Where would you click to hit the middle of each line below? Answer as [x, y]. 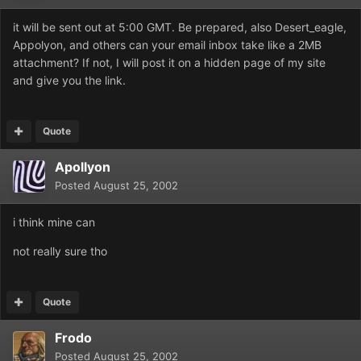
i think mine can [54, 222]
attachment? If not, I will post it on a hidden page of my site [169, 63]
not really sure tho [60, 251]
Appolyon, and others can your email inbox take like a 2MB [167, 45]
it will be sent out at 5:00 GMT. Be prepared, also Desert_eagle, [180, 27]
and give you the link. [69, 81]
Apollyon [83, 167]
